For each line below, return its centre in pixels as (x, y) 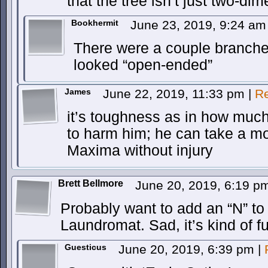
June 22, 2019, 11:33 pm (176, 94)
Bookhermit (95, 23)
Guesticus (86, 247)
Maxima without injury (140, 150)
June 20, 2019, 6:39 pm (188, 249)
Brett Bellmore (91, 183)
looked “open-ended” (143, 65)
